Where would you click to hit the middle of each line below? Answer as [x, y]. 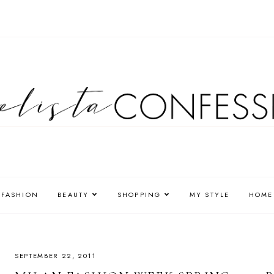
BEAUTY [73, 194]
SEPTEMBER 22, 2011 [55, 255]
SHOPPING [139, 194]
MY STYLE [209, 194]
